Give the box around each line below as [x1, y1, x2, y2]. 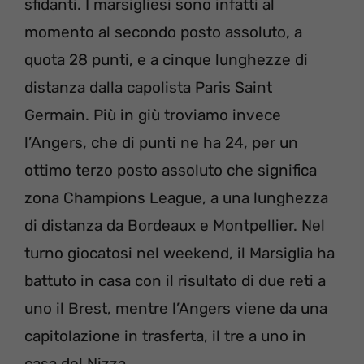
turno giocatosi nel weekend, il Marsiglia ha [24, 243, 335, 262]
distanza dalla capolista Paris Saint [24, 77, 272, 97]
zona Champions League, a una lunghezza [24, 188, 328, 207]
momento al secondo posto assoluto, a [24, 22, 302, 41]
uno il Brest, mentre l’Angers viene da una [24, 298, 327, 318]
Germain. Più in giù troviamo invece [24, 105, 281, 124]
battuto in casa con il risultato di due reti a [24, 271, 326, 290]
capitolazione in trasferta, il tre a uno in [24, 326, 306, 345]
